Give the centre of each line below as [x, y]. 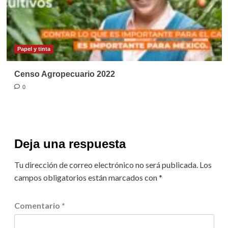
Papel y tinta [34, 49]
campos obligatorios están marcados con [86, 177]
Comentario [38, 205]
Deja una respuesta [70, 144]
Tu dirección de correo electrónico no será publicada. [106, 164]
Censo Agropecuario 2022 [64, 74]
